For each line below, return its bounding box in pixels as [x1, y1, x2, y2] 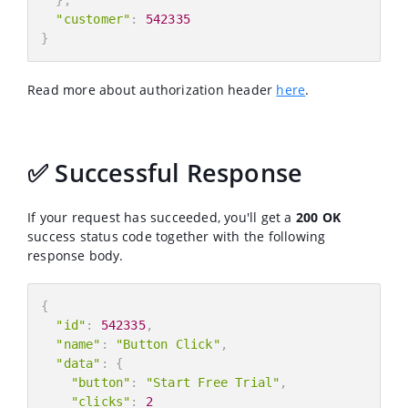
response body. [27, 246, 123, 264]
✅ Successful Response [27, 155, 303, 189]
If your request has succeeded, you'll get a [27, 208, 296, 226]
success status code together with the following [27, 227, 326, 245]
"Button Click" [116, 336, 220, 352]
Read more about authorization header [27, 80, 277, 98]
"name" [56, 336, 101, 352]
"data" [56, 355, 101, 371]
